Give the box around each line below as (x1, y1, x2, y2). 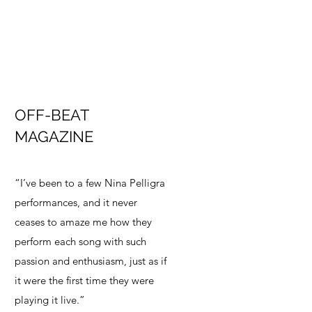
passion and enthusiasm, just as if (15, 254, 166, 268)
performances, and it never (15, 196, 137, 210)
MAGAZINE (15, 127, 93, 146)
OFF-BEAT (15, 106, 88, 125)
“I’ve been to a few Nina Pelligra (15, 176, 165, 190)
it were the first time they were (15, 274, 154, 288)
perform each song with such (15, 235, 146, 249)
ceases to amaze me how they (15, 215, 152, 229)
